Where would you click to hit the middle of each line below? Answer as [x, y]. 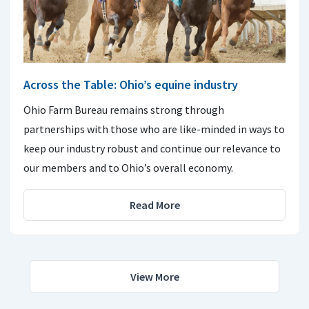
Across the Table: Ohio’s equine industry [131, 84]
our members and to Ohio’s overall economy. [128, 167]
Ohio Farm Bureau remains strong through [124, 109]
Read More [154, 205]
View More [154, 276]
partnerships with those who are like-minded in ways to [154, 129]
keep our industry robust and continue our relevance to [152, 148]
